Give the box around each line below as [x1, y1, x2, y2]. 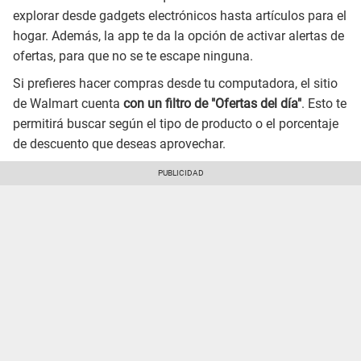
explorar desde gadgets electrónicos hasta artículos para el [13, 7, 346, 23]
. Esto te [301, 95, 346, 111]
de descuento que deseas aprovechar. [13, 135, 226, 151]
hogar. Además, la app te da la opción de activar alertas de [13, 27, 344, 44]
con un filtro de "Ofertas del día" [120, 95, 301, 111]
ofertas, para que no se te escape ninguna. [13, 48, 253, 64]
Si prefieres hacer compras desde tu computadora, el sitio [13, 75, 338, 91]
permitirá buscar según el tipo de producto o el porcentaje [13, 115, 338, 131]
